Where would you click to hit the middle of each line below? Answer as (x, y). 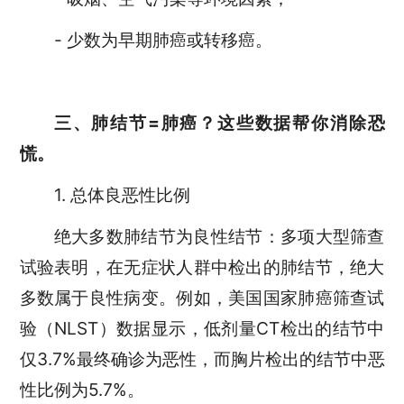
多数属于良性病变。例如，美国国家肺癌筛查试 (202, 297)
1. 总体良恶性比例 (122, 194)
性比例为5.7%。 (82, 389)
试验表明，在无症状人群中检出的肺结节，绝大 (202, 266)
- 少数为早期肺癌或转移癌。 (163, 40)
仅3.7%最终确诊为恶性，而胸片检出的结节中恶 (202, 358)
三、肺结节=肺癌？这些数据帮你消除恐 (219, 122)
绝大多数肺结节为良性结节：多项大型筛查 (219, 236)
